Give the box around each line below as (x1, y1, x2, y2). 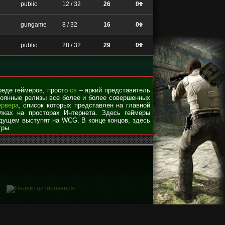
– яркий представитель (77, 86, 151, 94)
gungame (19, 21, 47, 28)
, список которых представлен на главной (18, 101, 151, 109)
